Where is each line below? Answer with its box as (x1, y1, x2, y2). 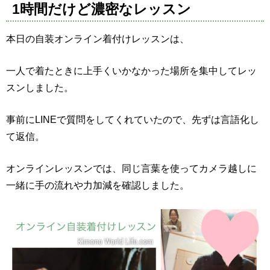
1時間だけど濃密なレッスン (12, 1, 191, 17)
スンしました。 (6, 83, 74, 93)
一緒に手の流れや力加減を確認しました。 (6, 180, 189, 190)
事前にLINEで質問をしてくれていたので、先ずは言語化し (6, 115, 259, 125)
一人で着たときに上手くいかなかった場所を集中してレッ (6, 66, 257, 76)
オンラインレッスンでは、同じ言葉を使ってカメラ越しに (6, 163, 257, 174)
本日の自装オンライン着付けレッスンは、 (6, 34, 189, 44)
